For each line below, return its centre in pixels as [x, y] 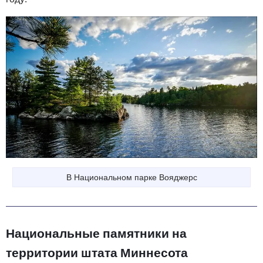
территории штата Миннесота [97, 253]
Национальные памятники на [96, 233]
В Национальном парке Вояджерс [131, 177]
